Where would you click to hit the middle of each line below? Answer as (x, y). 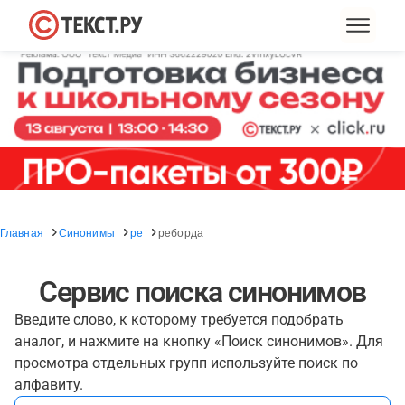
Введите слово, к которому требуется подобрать (179, 320)
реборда (181, 232)
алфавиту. (49, 385)
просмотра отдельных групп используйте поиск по (186, 363)
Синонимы (86, 232)
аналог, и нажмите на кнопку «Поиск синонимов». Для (199, 341)
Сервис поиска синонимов (202, 292)
